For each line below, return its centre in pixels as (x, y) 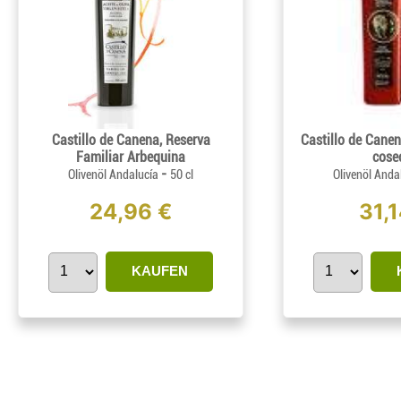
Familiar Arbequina (131, 158)
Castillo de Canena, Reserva (131, 141)
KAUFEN (159, 271)
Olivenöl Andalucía (115, 175)
